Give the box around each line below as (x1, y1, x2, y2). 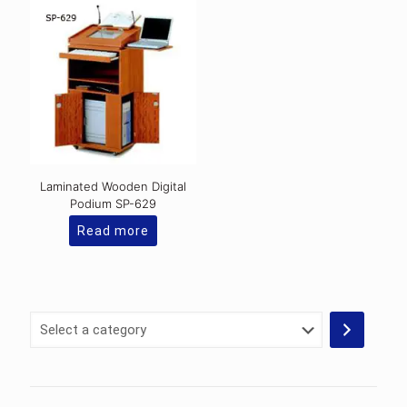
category (29, 351, 102, 371)
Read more (77, 223, 150, 239)
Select (29, 311, 82, 331)
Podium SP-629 (70, 196, 157, 212)
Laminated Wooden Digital (40, 179, 187, 194)
